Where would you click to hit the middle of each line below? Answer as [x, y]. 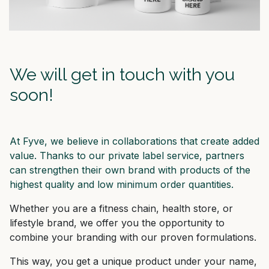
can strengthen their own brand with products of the [130, 170]
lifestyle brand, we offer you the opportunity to [117, 223]
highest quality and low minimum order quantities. [122, 185]
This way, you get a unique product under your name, [133, 261]
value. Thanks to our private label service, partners [127, 156]
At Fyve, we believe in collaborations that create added [134, 141]
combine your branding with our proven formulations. [133, 237]
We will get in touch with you [122, 75]
